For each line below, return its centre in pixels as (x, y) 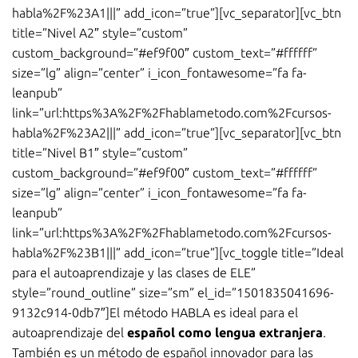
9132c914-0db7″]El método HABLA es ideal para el (155, 313)
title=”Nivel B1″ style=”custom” (100, 153)
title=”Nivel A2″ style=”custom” (100, 33)
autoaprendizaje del (70, 333)
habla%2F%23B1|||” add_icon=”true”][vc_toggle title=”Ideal (178, 253)
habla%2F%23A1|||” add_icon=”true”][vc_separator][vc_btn (177, 13)
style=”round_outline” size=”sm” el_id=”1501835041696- (173, 293)
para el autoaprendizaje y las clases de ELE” (134, 273)
